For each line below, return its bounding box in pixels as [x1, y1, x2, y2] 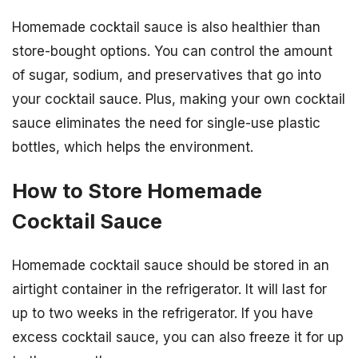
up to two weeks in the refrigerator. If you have [12, 305, 313, 322]
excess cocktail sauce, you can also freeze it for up [12, 329, 344, 346]
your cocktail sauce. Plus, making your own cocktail [12, 91, 345, 108]
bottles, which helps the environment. [12, 139, 253, 156]
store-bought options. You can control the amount [12, 43, 332, 60]
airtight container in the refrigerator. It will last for [12, 281, 327, 298]
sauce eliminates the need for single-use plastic [12, 115, 320, 132]
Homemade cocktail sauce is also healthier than [12, 19, 320, 36]
